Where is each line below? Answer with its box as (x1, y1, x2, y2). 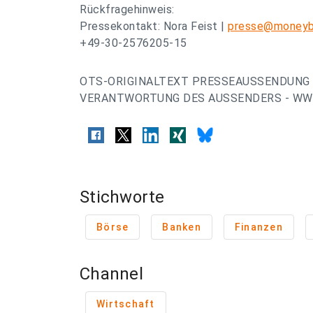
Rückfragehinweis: (80, 3, 175, 16)
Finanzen (234, 221, 283, 233)
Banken (162, 221, 201, 233)
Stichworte (80, 187, 165, 207)
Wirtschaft (96, 298, 155, 310)
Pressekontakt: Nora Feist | (80, 20, 228, 33)
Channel (80, 264, 143, 284)
